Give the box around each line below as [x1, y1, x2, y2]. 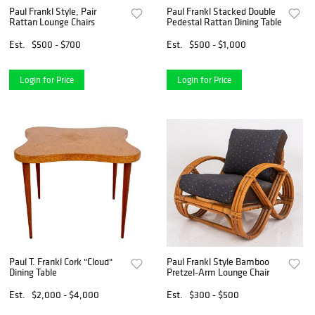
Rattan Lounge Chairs [9, 15, 95, 28]
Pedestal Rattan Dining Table [167, 15, 283, 28]
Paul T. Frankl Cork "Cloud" [9, 255, 112, 269]
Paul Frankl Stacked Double [167, 4, 276, 18]
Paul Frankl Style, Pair [9, 4, 81, 18]
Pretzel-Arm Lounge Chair [167, 266, 270, 279]
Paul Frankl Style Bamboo [167, 255, 270, 269]
